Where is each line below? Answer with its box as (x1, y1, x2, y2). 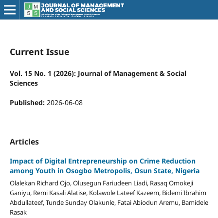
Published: (9, 97, 47, 107)
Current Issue (9, 45, 70, 57)
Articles (9, 136, 39, 147)
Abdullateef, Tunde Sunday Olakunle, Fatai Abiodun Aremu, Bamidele (9, 198, 208, 207)
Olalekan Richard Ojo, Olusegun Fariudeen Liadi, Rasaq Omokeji (9, 178, 193, 187)
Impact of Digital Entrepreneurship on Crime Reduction (9, 156, 196, 165)
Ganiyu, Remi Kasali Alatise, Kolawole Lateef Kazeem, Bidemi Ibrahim (9, 188, 206, 197)
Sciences (9, 78, 38, 88)
